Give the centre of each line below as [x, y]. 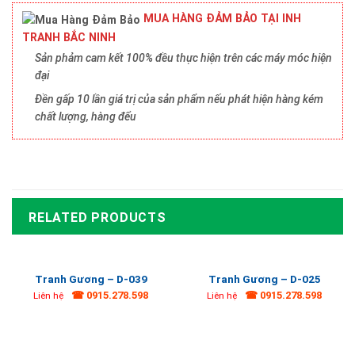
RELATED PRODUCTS [97, 217]
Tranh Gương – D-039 [91, 279]
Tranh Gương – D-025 [264, 279]
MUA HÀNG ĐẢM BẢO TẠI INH [221, 19]
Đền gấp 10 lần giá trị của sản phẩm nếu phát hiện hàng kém [179, 99]
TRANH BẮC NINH [69, 37]
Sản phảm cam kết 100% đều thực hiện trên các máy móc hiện [183, 57]
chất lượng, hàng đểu [86, 117]
